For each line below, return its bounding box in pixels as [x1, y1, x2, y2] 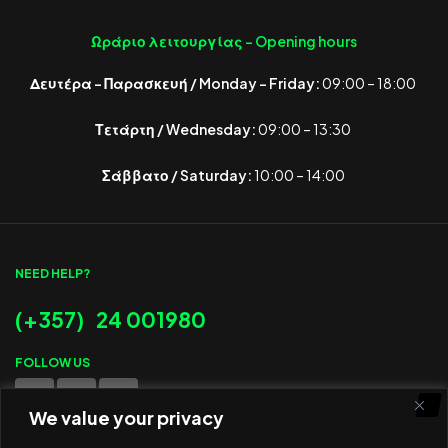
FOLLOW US [15, 355, 90, 371]
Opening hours [253, 32, 357, 51]
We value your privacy [29, 405, 224, 429]
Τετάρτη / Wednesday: [95, 120, 257, 139]
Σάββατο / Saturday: [101, 166, 252, 185]
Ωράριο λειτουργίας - [91, 32, 253, 51]
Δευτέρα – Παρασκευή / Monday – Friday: [30, 74, 321, 93]
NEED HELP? [15, 266, 90, 282]
